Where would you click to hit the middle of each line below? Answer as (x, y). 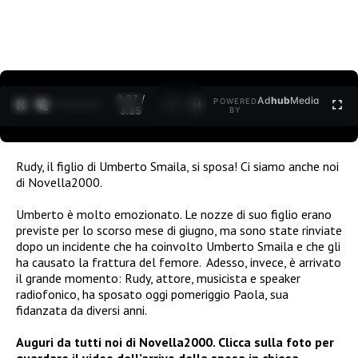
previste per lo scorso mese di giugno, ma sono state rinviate (179, 230)
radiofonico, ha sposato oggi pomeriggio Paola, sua (152, 294)
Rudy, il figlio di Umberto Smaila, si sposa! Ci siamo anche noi (177, 166)
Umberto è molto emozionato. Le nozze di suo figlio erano (174, 214)
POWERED (236, 101)
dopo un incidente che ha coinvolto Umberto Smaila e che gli (178, 246)
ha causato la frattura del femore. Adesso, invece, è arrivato (179, 262)
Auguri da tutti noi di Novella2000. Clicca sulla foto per (175, 342)
